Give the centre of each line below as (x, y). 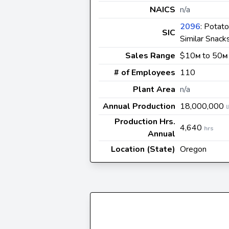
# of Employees (145, 73)
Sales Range (150, 56)
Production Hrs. (145, 122)
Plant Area (154, 89)
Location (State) (143, 149)
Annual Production (139, 106)
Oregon (193, 149)
